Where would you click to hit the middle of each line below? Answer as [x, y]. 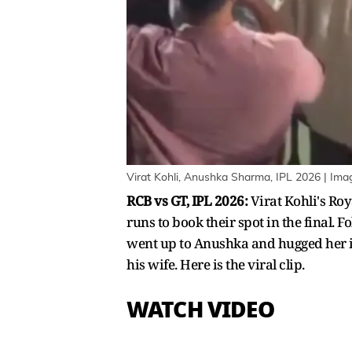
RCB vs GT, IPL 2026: [189, 200]
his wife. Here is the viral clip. [217, 264]
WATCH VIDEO [200, 310]
